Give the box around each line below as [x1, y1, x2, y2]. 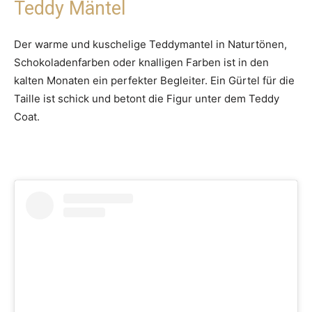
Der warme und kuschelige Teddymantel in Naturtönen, [14, 38, 287, 52]
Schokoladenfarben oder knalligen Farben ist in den [14, 56, 269, 70]
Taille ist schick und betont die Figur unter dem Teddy [14, 92, 279, 106]
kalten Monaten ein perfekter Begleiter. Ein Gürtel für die [14, 74, 295, 88]
